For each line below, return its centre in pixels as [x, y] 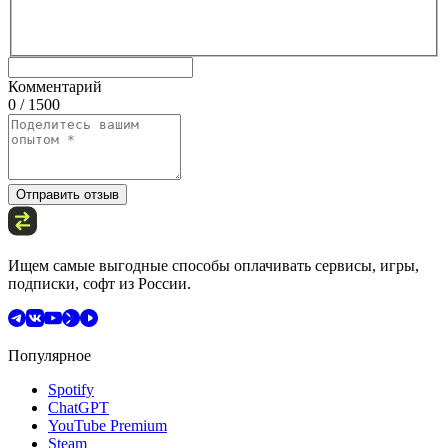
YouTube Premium [107, 425]
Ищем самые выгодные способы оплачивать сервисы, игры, [213, 265]
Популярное [49, 355]
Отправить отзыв [67, 194]
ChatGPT [78, 407]
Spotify [71, 389]
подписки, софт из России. [99, 283]
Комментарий [55, 86]
